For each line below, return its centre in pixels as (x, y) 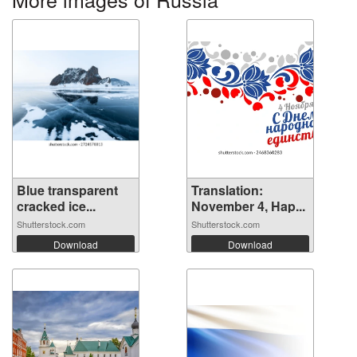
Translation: (227, 190)
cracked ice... (56, 206)
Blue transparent (67, 190)
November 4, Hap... (248, 206)
